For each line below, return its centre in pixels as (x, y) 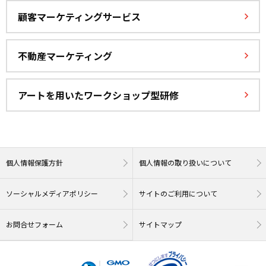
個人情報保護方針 (34, 163)
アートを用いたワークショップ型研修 (98, 95)
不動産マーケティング (65, 56)
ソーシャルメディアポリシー (52, 194)
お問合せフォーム (34, 224)
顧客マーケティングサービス (79, 17)
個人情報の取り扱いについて (185, 163)
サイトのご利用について (178, 194)
